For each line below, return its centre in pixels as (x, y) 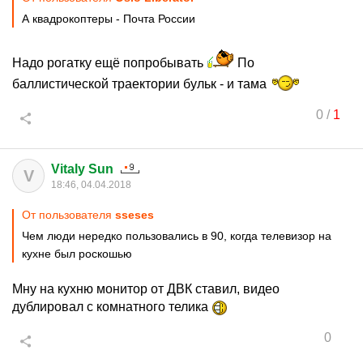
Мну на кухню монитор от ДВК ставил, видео (146, 289)
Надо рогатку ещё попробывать (109, 63)
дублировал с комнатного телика (112, 307)
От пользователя (68, 215)
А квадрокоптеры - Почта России (109, 19)
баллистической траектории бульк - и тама (141, 84)
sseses (135, 215)
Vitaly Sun (82, 169)
